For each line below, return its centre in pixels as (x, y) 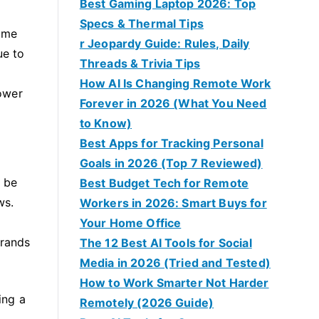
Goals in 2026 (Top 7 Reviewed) (171, 163)
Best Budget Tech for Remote (164, 183)
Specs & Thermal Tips (141, 23)
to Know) (106, 123)
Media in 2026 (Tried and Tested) (175, 263)
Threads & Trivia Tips (140, 63)
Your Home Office (130, 223)
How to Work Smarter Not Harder (174, 283)
